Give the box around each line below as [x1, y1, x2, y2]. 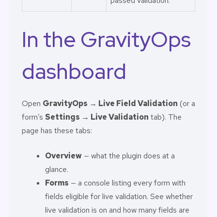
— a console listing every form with [69, 178, 186, 188]
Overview [45, 151, 82, 161]
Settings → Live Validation [45, 112, 149, 122]
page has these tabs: [22, 125, 92, 136]
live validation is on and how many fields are [45, 205, 189, 215]
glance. [45, 164, 68, 174]
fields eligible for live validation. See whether [45, 191, 193, 201]
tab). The [149, 112, 182, 122]
